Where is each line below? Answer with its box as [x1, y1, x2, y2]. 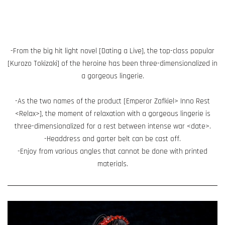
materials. [97, 159, 128, 169]
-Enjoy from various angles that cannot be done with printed [18, 146, 207, 156]
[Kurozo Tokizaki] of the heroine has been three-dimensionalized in [8, 58, 217, 68]
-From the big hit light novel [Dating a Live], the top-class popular [11, 46, 214, 56]
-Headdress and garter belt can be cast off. [44, 134, 181, 144]
